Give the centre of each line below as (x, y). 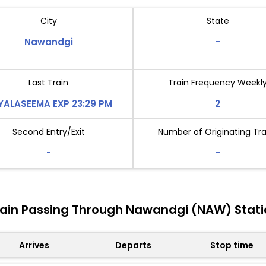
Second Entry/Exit (48, 132)
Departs (133, 245)
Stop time (232, 245)
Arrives (34, 245)
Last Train (48, 83)
